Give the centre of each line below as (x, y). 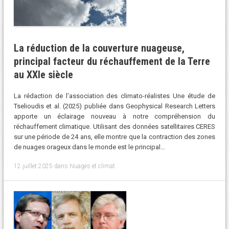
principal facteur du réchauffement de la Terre (112, 61)
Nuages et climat (92, 166)
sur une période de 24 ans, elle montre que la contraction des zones (114, 137)
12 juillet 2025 (33, 166)
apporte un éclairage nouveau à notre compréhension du (114, 117)
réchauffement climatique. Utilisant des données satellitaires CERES (114, 127)
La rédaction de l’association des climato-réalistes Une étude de (114, 96)
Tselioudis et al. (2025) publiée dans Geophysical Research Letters (114, 106)
